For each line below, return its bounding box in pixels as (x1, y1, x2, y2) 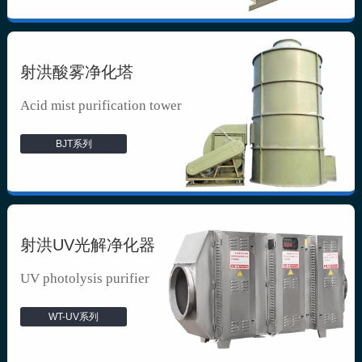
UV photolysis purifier (20, 271, 150, 287)
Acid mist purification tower (20, 98, 183, 114)
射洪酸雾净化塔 (20, 63, 134, 82)
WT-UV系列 (48, 310, 99, 322)
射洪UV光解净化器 (20, 236, 156, 255)
